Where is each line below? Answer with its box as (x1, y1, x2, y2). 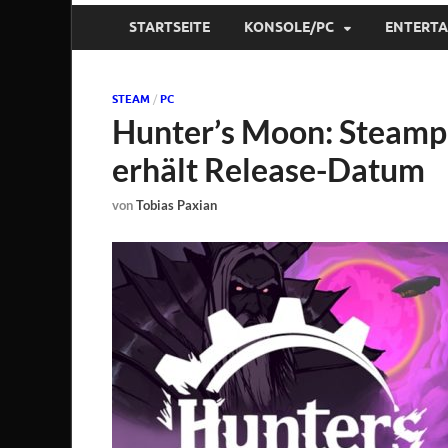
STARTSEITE (129, 19, 210, 36)
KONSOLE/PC (244, 19, 334, 36)
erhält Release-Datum (112, 149, 425, 189)
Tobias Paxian (136, 197, 217, 214)
